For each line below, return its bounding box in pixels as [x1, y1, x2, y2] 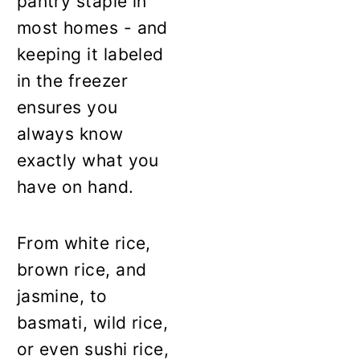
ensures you [16, 97, 118, 118]
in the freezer [16, 71, 128, 92]
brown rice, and [16, 260, 147, 280]
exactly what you [16, 150, 159, 171]
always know [16, 124, 124, 145]
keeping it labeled [16, 44, 164, 65]
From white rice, [16, 233, 151, 254]
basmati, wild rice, [16, 313, 169, 333]
